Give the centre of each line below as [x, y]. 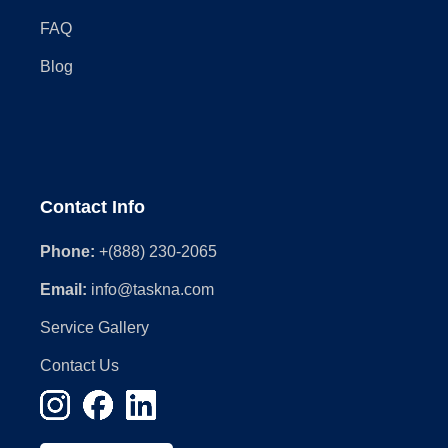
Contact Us [79, 365]
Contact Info [92, 206]
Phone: [67, 251]
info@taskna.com [152, 289]
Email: [63, 289]
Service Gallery [94, 327]
